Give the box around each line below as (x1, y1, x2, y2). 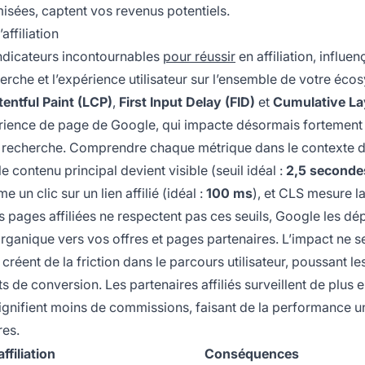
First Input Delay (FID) (119, 94, 255, 111)
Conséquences (204, 345, 299, 363)
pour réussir (163, 48, 235, 65)
